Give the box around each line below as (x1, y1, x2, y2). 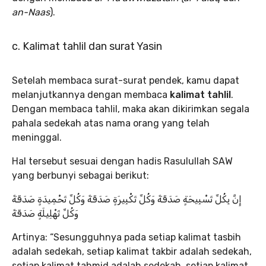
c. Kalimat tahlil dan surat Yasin (12, 40, 162, 53)
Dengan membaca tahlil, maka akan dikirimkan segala (12, 103, 249, 115)
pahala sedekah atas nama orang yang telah (12, 118, 210, 129)
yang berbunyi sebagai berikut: (12, 170, 149, 182)
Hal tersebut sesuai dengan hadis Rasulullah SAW (12, 156, 233, 167)
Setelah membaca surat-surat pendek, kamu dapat (12, 75, 239, 87)
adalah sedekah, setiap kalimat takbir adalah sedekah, (12, 246, 252, 258)
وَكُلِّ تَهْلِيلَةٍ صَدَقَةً (12, 208, 78, 220)
